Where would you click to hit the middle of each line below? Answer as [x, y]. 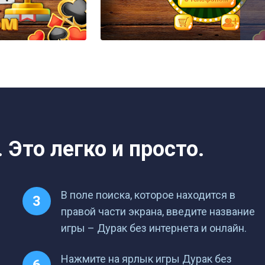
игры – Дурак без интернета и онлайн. [154, 228]
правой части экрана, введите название [158, 211]
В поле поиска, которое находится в [148, 195]
